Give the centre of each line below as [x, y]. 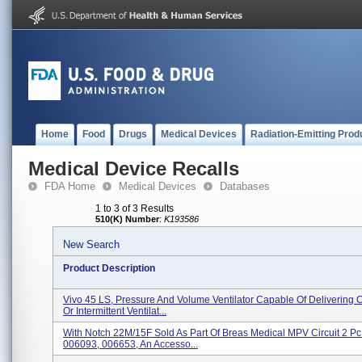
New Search [91, 244]
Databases [245, 186]
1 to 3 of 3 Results [135, 208]
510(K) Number [127, 219]
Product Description [109, 268]
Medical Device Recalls [134, 168]
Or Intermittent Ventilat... [115, 311]
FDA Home [70, 186]
